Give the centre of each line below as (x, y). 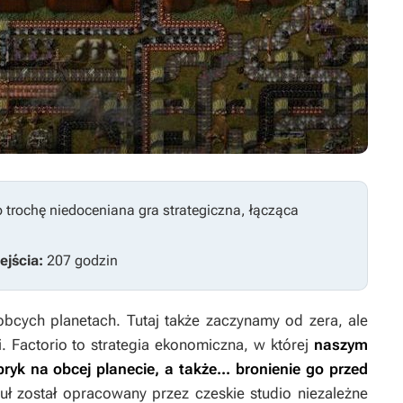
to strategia (108, 345)
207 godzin (82, 260)
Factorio (39, 345)
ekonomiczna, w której (232, 345)
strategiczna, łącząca (231, 210)
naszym (339, 345)
